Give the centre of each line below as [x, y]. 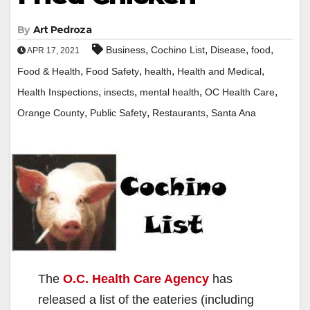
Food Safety [112, 71]
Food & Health [49, 71]
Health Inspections [58, 92]
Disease [228, 49]
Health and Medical [219, 71]
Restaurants [179, 112]
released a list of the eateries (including [146, 299]
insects [119, 92]
